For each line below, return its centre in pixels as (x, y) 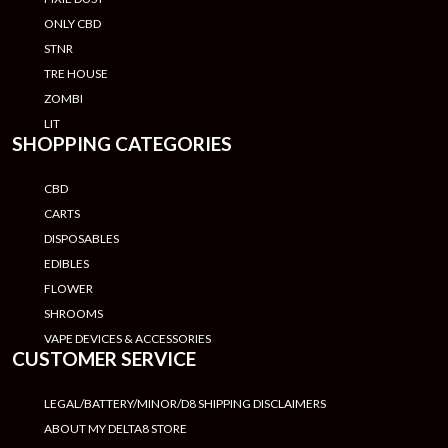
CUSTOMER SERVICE (104, 358)
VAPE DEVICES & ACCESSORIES (127, 338)
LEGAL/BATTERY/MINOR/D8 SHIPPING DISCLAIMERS (185, 403)
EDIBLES (66, 263)
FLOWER (68, 288)
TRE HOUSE (76, 73)
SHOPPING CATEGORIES (122, 143)
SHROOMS (73, 313)
